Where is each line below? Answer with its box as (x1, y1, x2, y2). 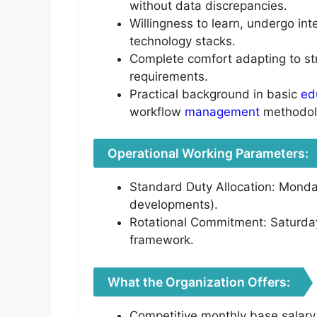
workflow (129, 104, 185, 119)
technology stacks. (129, 33, 236, 48)
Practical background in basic (129, 86, 301, 101)
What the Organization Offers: (108, 274, 290, 289)
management (185, 104, 260, 119)
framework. (129, 233, 194, 248)
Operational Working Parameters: (108, 146, 309, 161)
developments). (129, 197, 218, 212)
